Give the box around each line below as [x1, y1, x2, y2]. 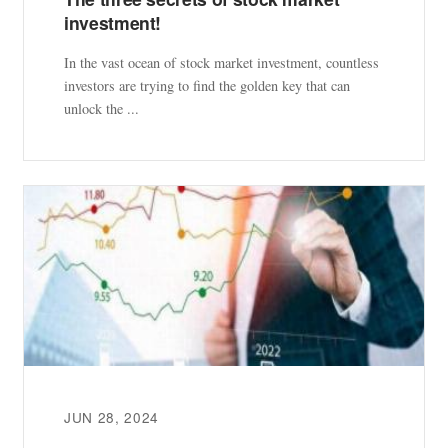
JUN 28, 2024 [64, 407, 160, 428]
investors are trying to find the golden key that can [64, 76, 350, 96]
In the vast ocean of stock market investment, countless [64, 53, 379, 73]
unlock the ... [64, 99, 139, 119]
